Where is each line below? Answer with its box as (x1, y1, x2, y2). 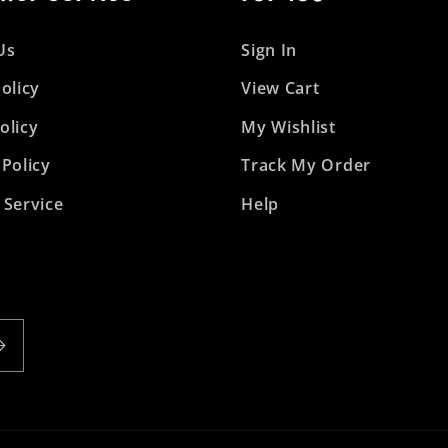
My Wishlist (241, 116, 336, 139)
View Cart (241, 77, 320, 100)
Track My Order (241, 154, 371, 177)
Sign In (241, 39, 298, 62)
